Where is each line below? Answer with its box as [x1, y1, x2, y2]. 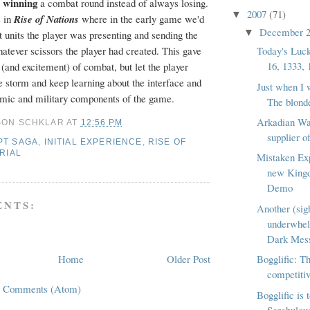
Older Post [167, 251, 210, 266]
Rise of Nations [14, 12, 79, 27]
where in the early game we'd [79, 12, 204, 26]
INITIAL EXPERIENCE [44, 136, 143, 146]
